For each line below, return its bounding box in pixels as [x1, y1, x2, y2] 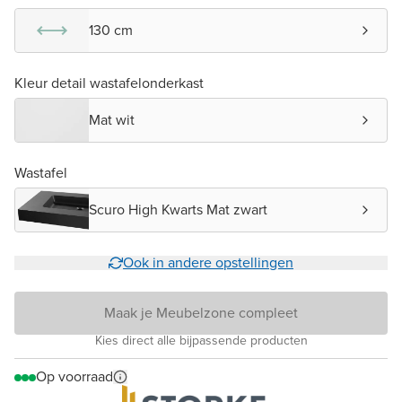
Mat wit [89, 109, 135, 130]
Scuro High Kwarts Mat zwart [89, 198, 267, 220]
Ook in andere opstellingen [123, 251, 293, 273]
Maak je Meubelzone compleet [104, 301, 298, 323]
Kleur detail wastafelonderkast [14, 72, 204, 93]
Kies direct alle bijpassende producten [94, 330, 308, 350]
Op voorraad [36, 365, 113, 387]
